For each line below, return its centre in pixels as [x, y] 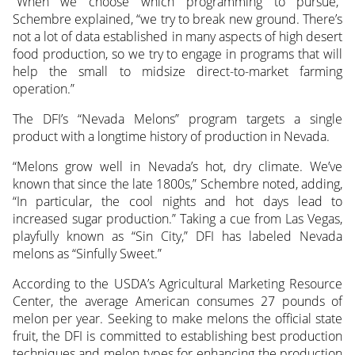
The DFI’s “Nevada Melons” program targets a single [177, 118]
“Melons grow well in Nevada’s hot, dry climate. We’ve [177, 166]
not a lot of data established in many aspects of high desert [177, 36]
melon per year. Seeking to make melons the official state [177, 318]
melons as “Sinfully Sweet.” [87, 253]
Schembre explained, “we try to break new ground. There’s [177, 19]
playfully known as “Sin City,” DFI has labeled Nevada [177, 236]
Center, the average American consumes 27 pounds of [177, 301]
